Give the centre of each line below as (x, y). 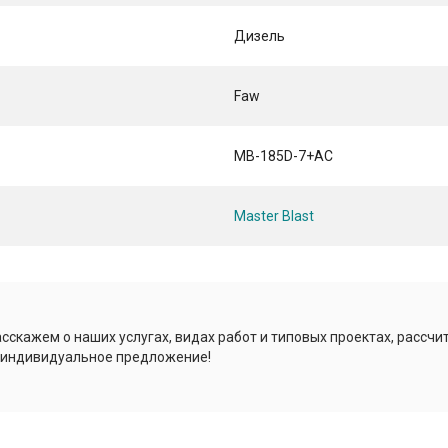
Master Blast (274, 216)
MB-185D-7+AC (283, 156)
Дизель (259, 36)
